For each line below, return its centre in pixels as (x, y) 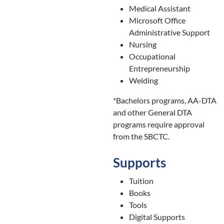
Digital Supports (157, 217)
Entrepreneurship (159, 68)
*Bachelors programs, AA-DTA (164, 100)
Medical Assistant (159, 8)
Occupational (152, 56)
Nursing (142, 44)
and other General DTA (152, 112)
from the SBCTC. (141, 136)
